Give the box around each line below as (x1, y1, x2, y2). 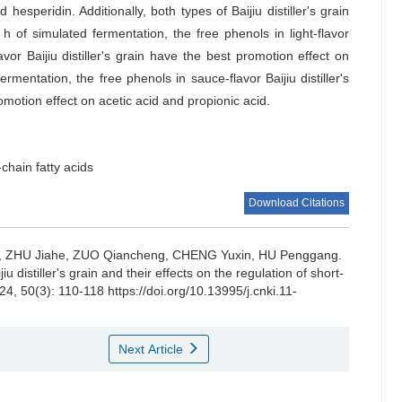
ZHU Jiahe (5, 248, 66, 262)
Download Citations (249, 197, 345, 209)
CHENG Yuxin (172, 248, 251, 262)
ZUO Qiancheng (73, 248, 165, 262)
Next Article (118, 342, 187, 356)
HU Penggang (258, 248, 338, 262)
